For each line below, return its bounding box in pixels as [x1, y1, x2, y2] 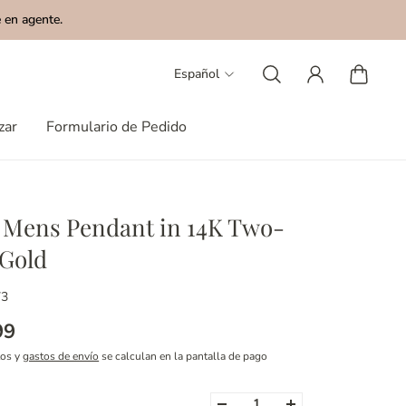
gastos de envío [23, 349, 100, 363]
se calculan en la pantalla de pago [99, 349, 268, 363]
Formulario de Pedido [46, 117, 187, 137]
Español [174, 65, 219, 82]
